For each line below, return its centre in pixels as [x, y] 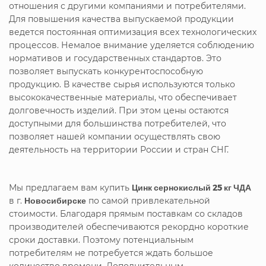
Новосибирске [55, 200]
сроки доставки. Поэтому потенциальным [101, 240]
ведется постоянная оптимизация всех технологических [133, 32]
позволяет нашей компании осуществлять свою [115, 136]
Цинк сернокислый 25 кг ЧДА [191, 187]
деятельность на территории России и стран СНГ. [119, 149]
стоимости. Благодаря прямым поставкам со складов [126, 213]
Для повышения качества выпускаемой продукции [121, 19]
